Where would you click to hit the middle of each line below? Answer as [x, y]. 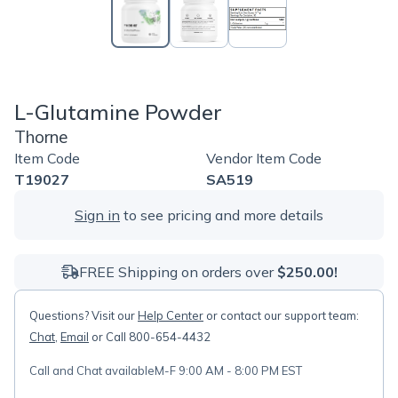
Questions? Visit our [84, 315]
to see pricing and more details [222, 215]
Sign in [97, 215]
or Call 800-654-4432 [150, 337]
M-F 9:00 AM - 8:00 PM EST [228, 370]
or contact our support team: [281, 315]
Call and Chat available [92, 370]
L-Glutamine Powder [118, 112]
